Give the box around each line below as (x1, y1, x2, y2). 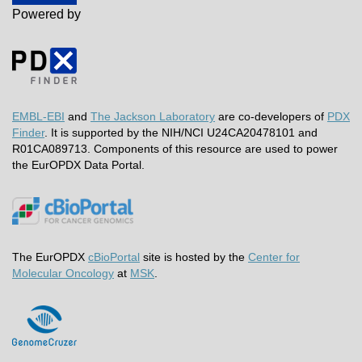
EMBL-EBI (12, 110, 65, 124)
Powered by (12, 7, 81, 22)
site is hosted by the (140, 250, 248, 264)
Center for (248, 250, 300, 264)
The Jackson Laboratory (90, 110, 215, 124)
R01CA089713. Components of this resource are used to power (12, 142, 338, 156)
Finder (12, 126, 44, 140)
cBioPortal (88, 250, 140, 264)
